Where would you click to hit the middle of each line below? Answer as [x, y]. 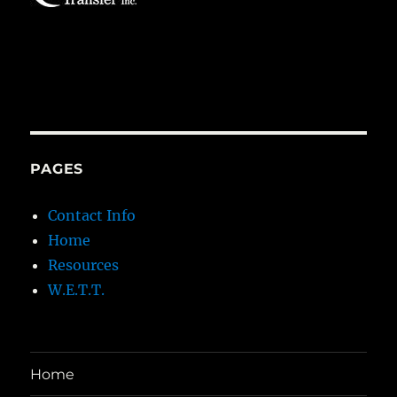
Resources [84, 265]
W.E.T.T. [77, 290]
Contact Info [92, 216]
